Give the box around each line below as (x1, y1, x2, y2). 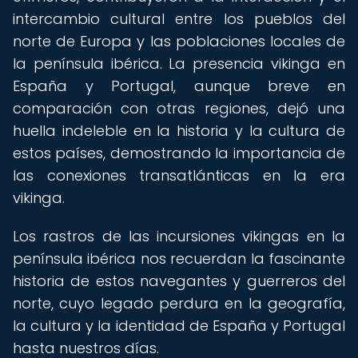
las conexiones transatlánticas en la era (13, 165, 345, 185)
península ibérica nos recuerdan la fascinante (13, 249, 345, 268)
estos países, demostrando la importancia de (13, 143, 345, 163)
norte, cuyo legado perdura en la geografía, (13, 293, 345, 313)
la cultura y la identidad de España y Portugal (13, 316, 345, 336)
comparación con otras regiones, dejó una (13, 98, 345, 118)
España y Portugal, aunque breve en (13, 76, 345, 96)
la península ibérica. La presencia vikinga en (13, 54, 345, 74)
